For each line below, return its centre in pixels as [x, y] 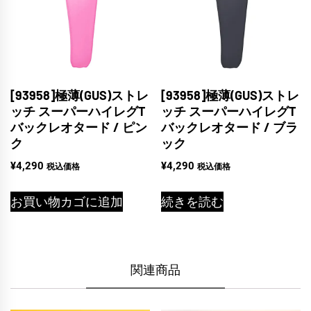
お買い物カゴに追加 [67, 202]
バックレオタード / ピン [79, 127]
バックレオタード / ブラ [230, 127]
